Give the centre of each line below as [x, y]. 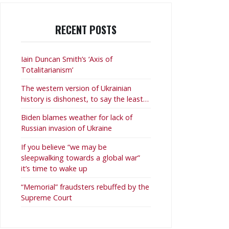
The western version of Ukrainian [76, 88]
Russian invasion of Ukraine [66, 128]
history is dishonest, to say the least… [85, 99]
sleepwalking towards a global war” [81, 157]
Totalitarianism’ [47, 70]
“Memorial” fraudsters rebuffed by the [85, 187]
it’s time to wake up [54, 168]
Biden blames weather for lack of [77, 118]
